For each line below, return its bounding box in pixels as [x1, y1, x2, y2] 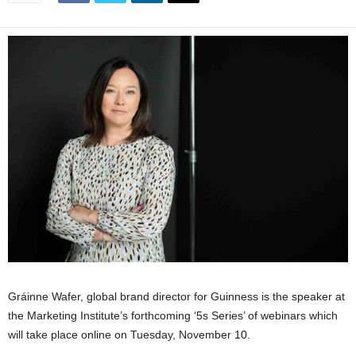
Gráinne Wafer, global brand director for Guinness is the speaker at [8, 290, 345, 304]
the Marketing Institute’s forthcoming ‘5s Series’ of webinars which [8, 309, 338, 323]
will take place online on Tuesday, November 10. [8, 328, 250, 342]
